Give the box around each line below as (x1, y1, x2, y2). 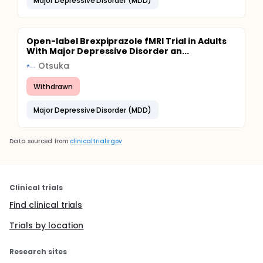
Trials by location (9, 220, 84, 231)
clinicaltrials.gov (70, 137, 122, 146)
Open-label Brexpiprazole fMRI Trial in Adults (26, 35, 227, 47)
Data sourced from (9, 137, 69, 146)
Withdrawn (33, 81, 73, 92)
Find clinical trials (9, 199, 83, 211)
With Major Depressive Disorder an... (26, 45, 189, 57)
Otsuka (38, 60, 69, 72)
